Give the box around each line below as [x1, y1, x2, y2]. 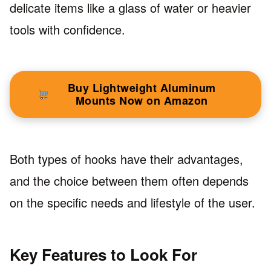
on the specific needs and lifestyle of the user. [10, 193, 255, 211]
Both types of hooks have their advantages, [10, 149, 243, 168]
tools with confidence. [10, 20, 125, 38]
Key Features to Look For [10, 243, 197, 266]
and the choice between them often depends [10, 171, 249, 189]
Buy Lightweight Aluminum [67, 79, 216, 96]
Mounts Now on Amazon [75, 92, 208, 108]
